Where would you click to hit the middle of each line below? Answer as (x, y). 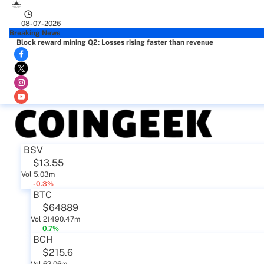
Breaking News (35, 33)
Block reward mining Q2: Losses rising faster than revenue (115, 42)
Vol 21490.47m (55, 219)
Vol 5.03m (38, 174)
